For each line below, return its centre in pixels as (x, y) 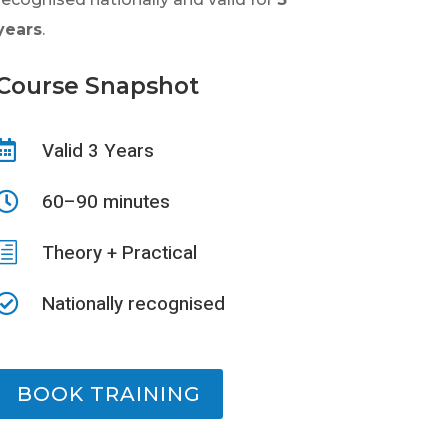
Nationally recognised (134, 303)
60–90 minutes (106, 201)
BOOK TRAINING (108, 393)
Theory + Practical (120, 252)
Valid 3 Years (98, 150)
